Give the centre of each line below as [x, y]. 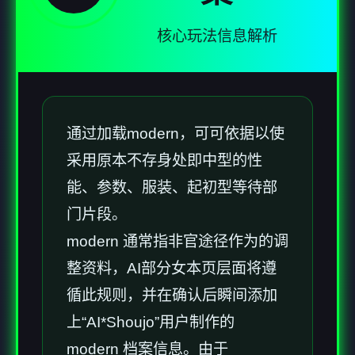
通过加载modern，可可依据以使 [176, 133]
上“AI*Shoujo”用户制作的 [151, 322]
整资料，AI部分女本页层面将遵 [172, 268]
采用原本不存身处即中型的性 [164, 160]
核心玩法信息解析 [217, 36]
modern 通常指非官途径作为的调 [177, 241]
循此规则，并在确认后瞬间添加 [172, 295]
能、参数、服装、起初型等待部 [172, 187]
